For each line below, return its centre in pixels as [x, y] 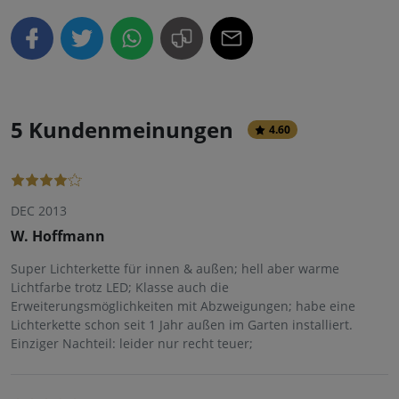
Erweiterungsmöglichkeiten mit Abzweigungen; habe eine [183, 306]
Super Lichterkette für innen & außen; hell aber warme [175, 269]
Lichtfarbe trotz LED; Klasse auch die [120, 288]
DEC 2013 [39, 211]
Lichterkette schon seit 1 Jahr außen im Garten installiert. [182, 325]
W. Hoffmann [58, 236]
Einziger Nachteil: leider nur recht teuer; [132, 344]
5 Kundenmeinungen [122, 130]
